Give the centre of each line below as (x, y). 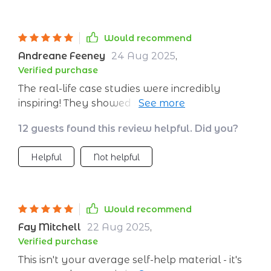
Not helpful (116, 157)
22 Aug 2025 (119, 227)
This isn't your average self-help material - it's (130, 260)
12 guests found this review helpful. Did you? (128, 129)
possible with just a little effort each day (118, 118)
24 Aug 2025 (143, 56)
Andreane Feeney (62, 56)
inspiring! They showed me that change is (121, 103)
